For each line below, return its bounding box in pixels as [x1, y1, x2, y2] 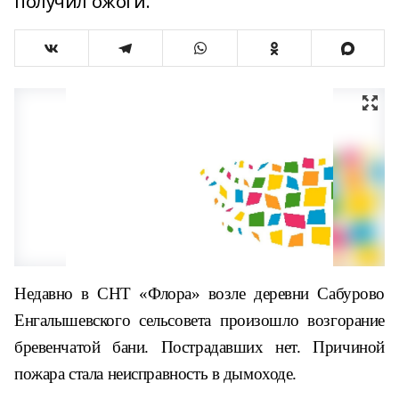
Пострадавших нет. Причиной [160, 338, 385, 356]
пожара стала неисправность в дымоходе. [14, 364, 297, 383]
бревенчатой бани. [14, 338, 161, 356]
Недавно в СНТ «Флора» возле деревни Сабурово [14, 284, 385, 303]
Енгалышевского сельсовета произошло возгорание [14, 311, 385, 330]
